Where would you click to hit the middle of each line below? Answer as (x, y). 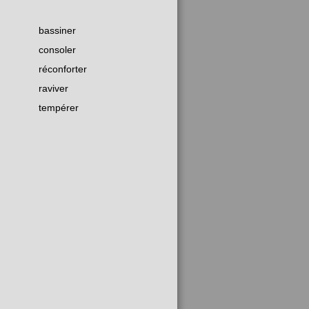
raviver (53, 89)
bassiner (57, 31)
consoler (57, 50)
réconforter (63, 69)
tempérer (59, 108)
